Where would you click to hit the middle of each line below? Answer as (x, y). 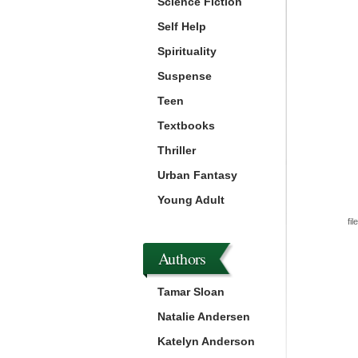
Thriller (177, 150)
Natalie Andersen (204, 316)
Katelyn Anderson (206, 341)
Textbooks (186, 125)
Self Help (182, 26)
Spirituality (187, 51)
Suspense (185, 76)
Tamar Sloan (191, 292)
